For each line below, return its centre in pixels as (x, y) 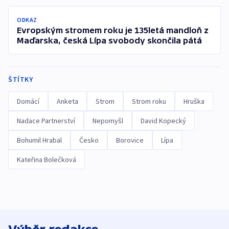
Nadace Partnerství (46, 120)
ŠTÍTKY (20, 79)
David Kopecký (163, 120)
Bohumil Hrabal (39, 140)
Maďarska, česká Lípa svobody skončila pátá (109, 40)
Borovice (130, 140)
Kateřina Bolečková (47, 159)
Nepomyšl (108, 120)
